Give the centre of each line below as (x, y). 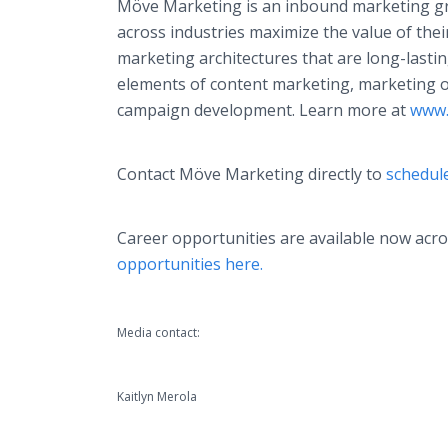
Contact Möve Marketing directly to (251, 174)
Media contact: (158, 332)
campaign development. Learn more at (263, 110)
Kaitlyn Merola (157, 396)
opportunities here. (190, 264)
